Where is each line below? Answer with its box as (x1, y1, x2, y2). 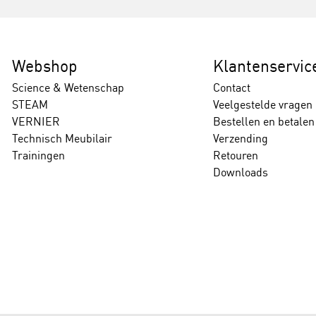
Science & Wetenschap (12, 80, 125, 95)
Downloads (212, 165, 268, 179)
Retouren (212, 148, 258, 162)
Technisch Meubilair (12, 131, 113, 145)
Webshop (12, 56, 78, 76)
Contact (212, 80, 250, 95)
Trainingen (12, 148, 66, 162)
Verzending (212, 131, 268, 145)
